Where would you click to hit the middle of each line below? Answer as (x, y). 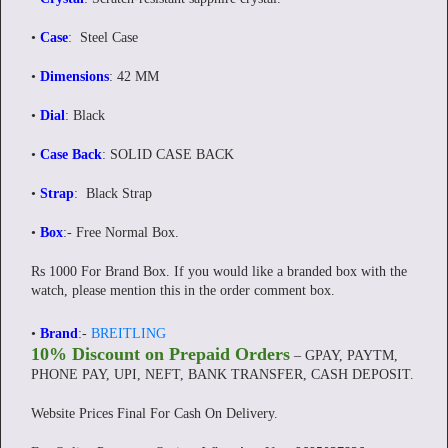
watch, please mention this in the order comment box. (183, 290)
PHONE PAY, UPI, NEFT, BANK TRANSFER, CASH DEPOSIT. (222, 374)
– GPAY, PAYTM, (344, 355)
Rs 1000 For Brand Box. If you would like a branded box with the (219, 271)
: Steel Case (103, 37)
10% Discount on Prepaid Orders (160, 354)
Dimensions (74, 76)
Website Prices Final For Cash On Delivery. (154, 413)
